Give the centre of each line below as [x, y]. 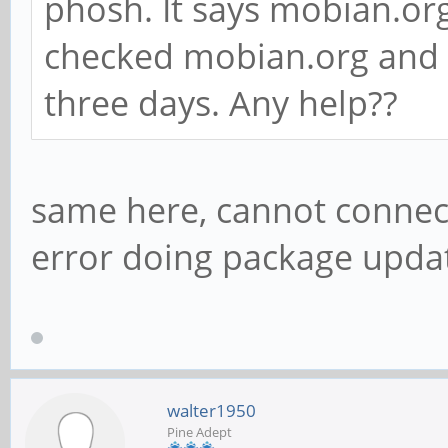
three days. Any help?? [221, 102]
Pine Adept [199, 431]
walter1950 [211, 410]
